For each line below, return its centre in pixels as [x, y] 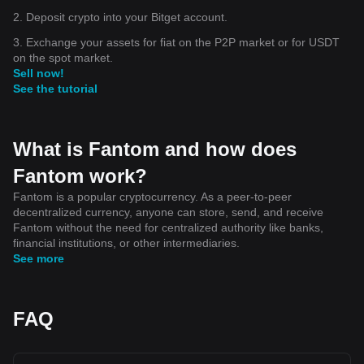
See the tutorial [55, 88]
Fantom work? [80, 175]
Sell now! [39, 73]
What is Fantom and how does [155, 149]
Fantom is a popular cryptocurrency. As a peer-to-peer [152, 196]
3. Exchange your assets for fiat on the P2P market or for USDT [176, 42]
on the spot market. [63, 57]
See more [39, 258]
